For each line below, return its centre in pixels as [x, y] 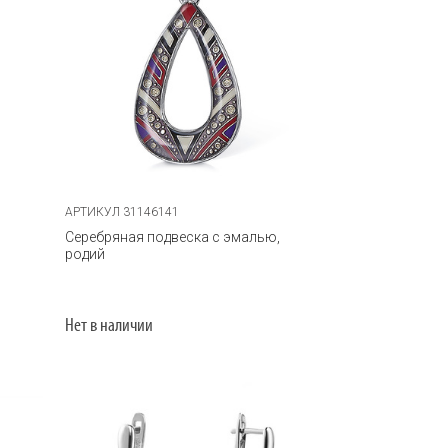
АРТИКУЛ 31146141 [122, 211]
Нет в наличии [109, 326]
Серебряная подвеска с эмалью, [173, 236]
